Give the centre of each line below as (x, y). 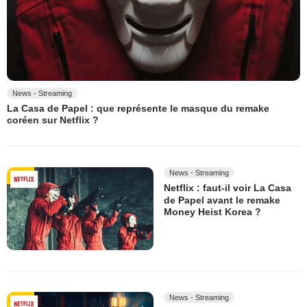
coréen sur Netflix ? (53, 120)
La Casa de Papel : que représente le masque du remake (138, 109)
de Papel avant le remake (222, 200)
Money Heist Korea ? (212, 212)
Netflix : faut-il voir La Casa (228, 188)
